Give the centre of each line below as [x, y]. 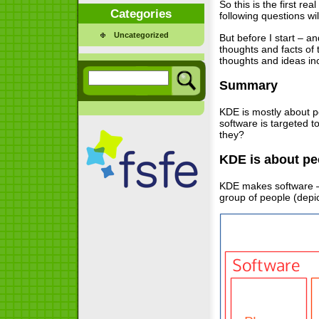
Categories [141, 13]
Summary [248, 86]
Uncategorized [141, 35]
